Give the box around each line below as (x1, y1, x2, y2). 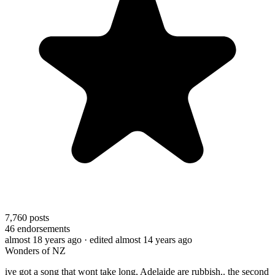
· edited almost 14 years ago (84, 234, 192, 245)
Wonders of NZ (5, 245, 66, 256)
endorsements (15, 223, 70, 234)
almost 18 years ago (5, 234, 82, 245)
